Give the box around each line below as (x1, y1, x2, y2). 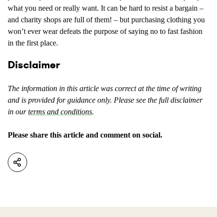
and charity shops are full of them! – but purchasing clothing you (8, 15, 205, 24)
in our (8, 108, 28, 116)
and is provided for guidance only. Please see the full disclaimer (8, 96, 202, 105)
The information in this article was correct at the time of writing (8, 84, 201, 93)
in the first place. (8, 39, 58, 47)
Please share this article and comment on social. (8, 131, 162, 139)
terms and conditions (28, 108, 92, 116)
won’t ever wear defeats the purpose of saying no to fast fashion (8, 27, 202, 35)
